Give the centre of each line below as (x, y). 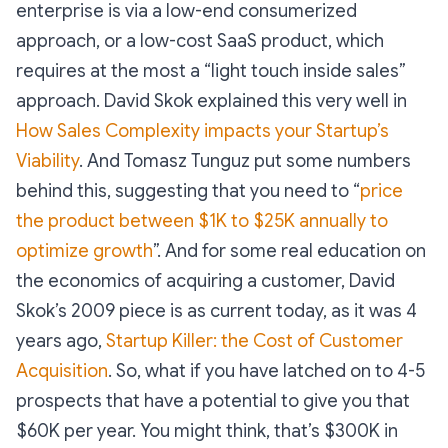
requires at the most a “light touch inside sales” (211, 71)
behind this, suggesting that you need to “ (188, 191)
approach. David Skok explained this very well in (211, 101)
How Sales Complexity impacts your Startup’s (202, 131)
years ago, (61, 341)
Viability (47, 161)
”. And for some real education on (289, 251)
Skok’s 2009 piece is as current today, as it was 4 (216, 311)
